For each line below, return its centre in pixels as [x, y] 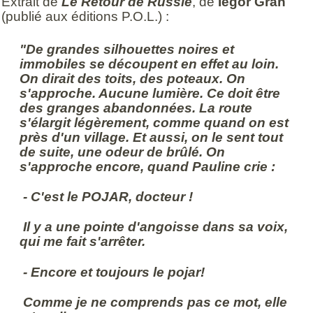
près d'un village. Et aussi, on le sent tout [152, 137]
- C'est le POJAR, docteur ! [107, 196]
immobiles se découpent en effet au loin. [150, 64]
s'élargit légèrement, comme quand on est [154, 122]
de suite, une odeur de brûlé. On [123, 152]
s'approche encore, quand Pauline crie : [148, 166]
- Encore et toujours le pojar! [112, 272]
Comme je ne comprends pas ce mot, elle [154, 302]
